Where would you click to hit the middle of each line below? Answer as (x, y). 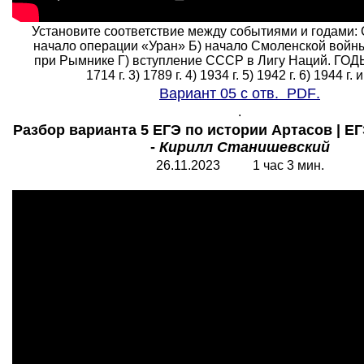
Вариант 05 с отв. (223, 93)
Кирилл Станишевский (244, 147)
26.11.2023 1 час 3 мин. (240, 165)
